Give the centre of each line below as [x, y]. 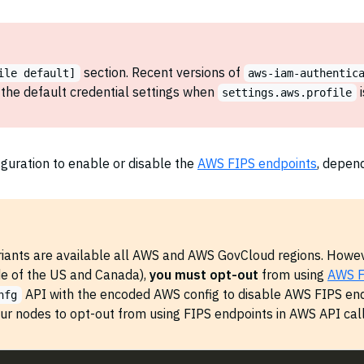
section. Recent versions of [162, 72]
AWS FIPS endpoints [257, 163]
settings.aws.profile [287, 93]
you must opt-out [204, 275]
